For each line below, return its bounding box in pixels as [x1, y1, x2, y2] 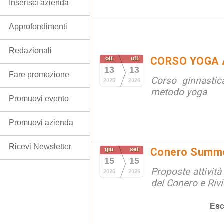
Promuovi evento [9, 94, 69, 103]
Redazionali [9, 46, 52, 55]
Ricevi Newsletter [9, 142, 71, 151]
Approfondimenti [9, 22, 67, 31]
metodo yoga [151, 86, 207, 98]
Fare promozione [9, 70, 69, 79]
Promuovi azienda [9, 118, 73, 127]
